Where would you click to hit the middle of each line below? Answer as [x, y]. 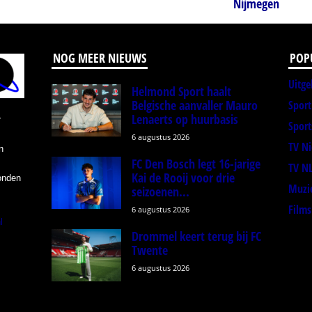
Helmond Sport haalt [181, 92]
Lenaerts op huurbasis [185, 119]
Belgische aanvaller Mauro [194, 106]
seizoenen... [160, 192]
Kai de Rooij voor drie [183, 178]
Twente [149, 250]
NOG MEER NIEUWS [99, 58]
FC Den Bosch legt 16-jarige [196, 164]
